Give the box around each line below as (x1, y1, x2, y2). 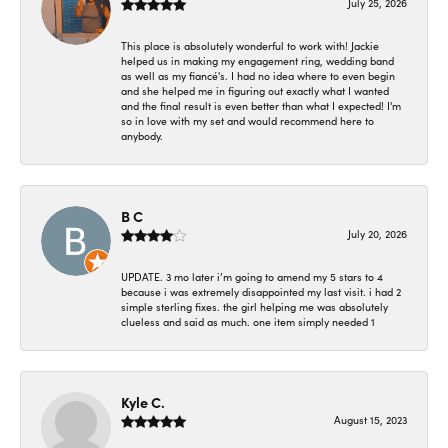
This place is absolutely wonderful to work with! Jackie (121, 39, 379, 53)
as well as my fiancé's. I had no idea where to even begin (121, 69, 395, 83)
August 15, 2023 (334, 413, 407, 427)
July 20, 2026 (348, 227, 407, 241)
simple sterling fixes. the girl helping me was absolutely (121, 300, 388, 314)
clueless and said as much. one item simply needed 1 (121, 315, 375, 329)
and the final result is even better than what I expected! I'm (121, 99, 401, 113)
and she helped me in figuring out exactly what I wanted (121, 84, 389, 98)
